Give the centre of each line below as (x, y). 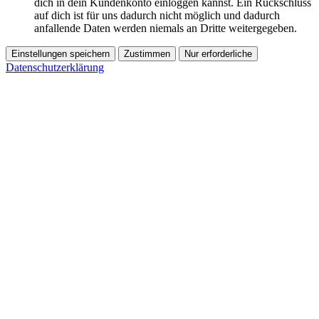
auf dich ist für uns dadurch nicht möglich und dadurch (157, 16)
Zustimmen (147, 54)
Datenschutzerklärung (55, 68)
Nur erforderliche (218, 54)
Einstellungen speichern (61, 54)
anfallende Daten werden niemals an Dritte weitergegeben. (166, 28)
